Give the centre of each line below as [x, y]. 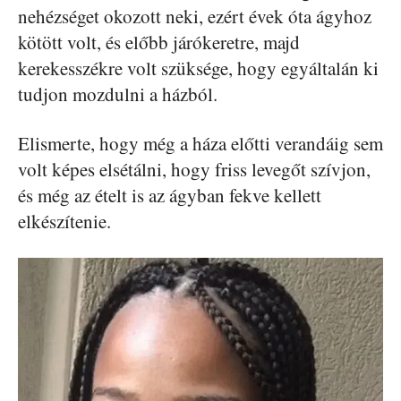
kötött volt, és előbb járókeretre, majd [159, 42]
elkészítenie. [64, 221]
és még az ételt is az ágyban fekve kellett [170, 195]
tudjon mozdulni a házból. [118, 94]
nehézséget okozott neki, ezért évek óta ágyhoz [195, 16]
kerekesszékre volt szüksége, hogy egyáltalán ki [198, 68]
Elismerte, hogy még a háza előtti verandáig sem [200, 143]
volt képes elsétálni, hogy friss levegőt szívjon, [194, 169]
